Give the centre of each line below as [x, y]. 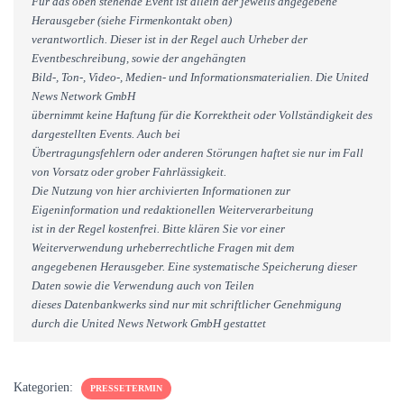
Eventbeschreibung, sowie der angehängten [139, 58]
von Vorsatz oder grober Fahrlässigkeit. [129, 172]
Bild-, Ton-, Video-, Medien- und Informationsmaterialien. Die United [200, 77]
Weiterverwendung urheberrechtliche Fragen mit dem [163, 248]
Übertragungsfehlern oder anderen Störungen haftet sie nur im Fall [197, 153]
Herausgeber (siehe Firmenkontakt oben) [132, 20]
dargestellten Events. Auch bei [106, 134]
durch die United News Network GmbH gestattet [149, 323]
